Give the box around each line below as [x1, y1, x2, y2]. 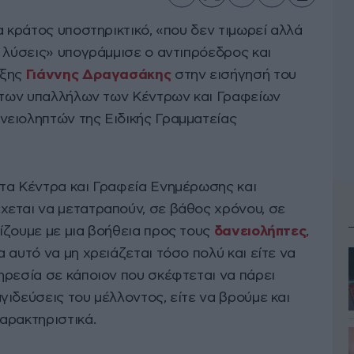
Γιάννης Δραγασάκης [25, 68, 171, 83]
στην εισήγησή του [171, 68, 296, 83]
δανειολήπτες [213, 224, 307, 239]
